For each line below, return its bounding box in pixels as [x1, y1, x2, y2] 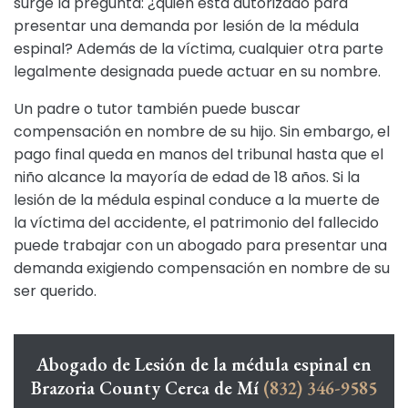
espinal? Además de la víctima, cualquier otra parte [14, 38, 383, 59]
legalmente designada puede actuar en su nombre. [14, 61, 381, 82]
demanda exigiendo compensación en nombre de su [14, 258, 390, 279]
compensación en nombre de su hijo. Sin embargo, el [14, 121, 390, 142]
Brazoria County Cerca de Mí [31, 376, 263, 400]
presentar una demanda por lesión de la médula [14, 15, 359, 36]
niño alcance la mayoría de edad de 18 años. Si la [14, 167, 360, 188]
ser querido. [14, 280, 97, 301]
